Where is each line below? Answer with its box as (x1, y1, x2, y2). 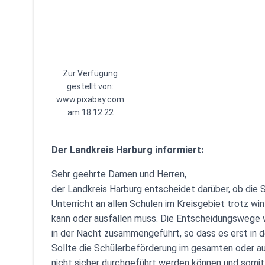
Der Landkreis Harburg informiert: (51, 144, 203, 156)
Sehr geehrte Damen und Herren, (51, 169, 186, 180)
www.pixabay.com (56, 95, 124, 104)
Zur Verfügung (63, 69, 118, 78)
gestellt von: (67, 82, 114, 91)
